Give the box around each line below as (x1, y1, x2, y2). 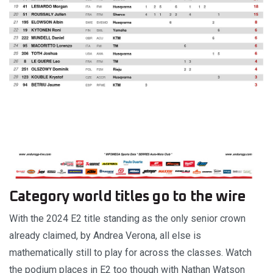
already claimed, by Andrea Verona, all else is (9, 229, 201, 241)
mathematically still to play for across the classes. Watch (9, 246, 252, 258)
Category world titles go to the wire (9, 189, 246, 204)
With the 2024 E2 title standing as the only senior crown (9, 212, 246, 224)
